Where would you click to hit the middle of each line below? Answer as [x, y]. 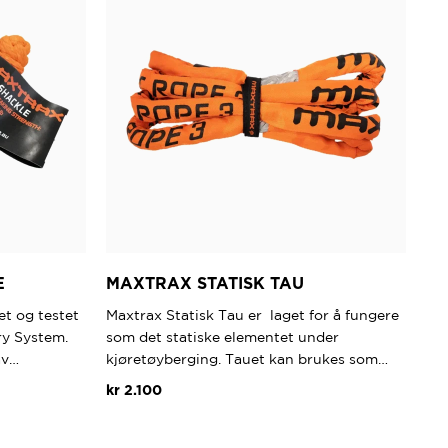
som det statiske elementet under [222, 337]
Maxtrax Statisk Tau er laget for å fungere [252, 315]
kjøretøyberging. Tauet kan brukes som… [247, 359]
